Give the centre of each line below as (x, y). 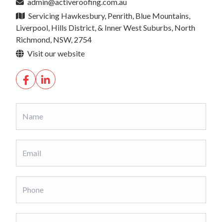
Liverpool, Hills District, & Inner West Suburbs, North (106, 27)
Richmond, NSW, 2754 (54, 39)
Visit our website (55, 53)
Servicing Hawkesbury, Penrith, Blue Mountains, (109, 15)
